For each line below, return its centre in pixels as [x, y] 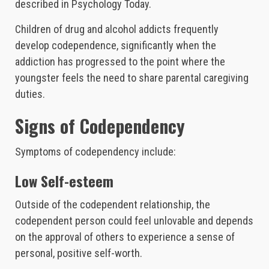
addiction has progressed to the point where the [120, 62]
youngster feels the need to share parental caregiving [132, 78]
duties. [30, 94]
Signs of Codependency [100, 126]
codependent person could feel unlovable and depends [134, 221]
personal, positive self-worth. [79, 253]
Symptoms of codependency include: [95, 152]
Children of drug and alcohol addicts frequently [117, 29]
